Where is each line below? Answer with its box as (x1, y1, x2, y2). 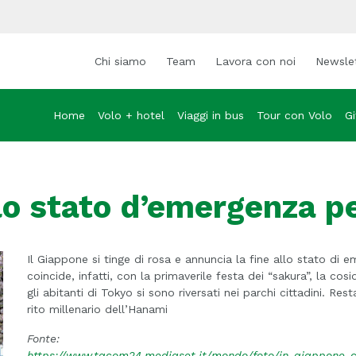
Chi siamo (95, 55, 146, 68)
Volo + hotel (98, 109, 165, 122)
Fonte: (26, 332, 60, 345)
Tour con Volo (257, 109, 333, 122)
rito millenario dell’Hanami (26, 303, 168, 315)
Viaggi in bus (177, 109, 245, 122)
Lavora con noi (215, 55, 296, 68)
